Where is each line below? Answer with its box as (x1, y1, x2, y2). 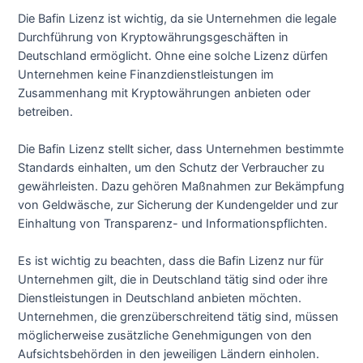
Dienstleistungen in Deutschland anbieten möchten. (18, 291, 302, 306)
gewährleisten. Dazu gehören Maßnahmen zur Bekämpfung (18, 178, 345, 194)
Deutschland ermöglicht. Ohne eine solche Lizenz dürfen (18, 48, 329, 63)
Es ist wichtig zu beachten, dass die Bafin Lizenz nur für (18, 254, 324, 269)
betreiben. (18, 104, 74, 119)
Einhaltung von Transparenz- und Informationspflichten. (18, 216, 328, 231)
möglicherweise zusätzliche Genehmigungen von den (18, 328, 313, 344)
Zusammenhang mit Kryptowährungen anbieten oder (18, 85, 311, 100)
